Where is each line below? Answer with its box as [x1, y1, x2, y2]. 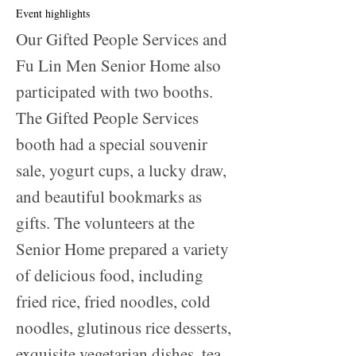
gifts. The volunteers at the [16, 211, 195, 234]
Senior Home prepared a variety [16, 238, 229, 261]
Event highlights [16, 6, 94, 21]
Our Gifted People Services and [16, 28, 227, 51]
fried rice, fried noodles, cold [16, 290, 211, 313]
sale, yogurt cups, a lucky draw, [16, 159, 226, 182]
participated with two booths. [16, 80, 213, 103]
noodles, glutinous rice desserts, [16, 316, 231, 339]
